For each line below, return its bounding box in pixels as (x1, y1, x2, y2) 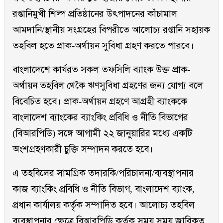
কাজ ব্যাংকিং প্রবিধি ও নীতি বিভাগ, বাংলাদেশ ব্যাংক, (12, 184, 195, 195)
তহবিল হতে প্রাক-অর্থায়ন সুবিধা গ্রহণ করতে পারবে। (12, 40, 194, 51)
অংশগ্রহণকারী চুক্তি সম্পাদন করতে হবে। (12, 144, 153, 155)
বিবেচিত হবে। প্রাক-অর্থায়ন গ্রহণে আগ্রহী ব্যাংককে (12, 96, 187, 107)
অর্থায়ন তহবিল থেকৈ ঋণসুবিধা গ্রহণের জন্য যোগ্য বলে (12, 80, 203, 91)
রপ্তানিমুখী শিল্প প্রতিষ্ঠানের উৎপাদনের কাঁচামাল (12, 8, 177, 19)
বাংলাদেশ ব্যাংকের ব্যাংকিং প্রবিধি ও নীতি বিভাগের (12, 112, 188, 123)
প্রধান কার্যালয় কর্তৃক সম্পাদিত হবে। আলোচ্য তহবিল (12, 200, 195, 211)
